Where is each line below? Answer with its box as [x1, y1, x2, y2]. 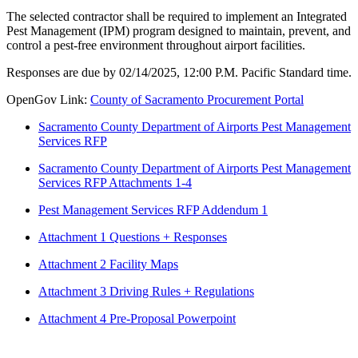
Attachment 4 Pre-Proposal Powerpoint [38, 311, 236, 325]
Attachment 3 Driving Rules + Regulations [38, 284, 254, 298]
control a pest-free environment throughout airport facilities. [6, 38, 305, 52]
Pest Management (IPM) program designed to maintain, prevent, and [6, 23, 351, 38]
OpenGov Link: [6, 92, 90, 106]
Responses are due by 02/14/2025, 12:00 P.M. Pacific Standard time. [6, 65, 352, 79]
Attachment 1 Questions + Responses [38, 229, 227, 244]
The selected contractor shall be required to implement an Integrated [6, 9, 347, 23]
